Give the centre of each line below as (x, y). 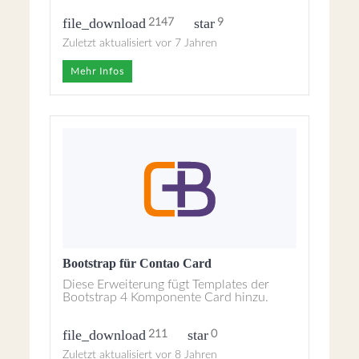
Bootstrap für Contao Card (137, 263)
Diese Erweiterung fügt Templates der (166, 284)
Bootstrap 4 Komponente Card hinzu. (166, 297)
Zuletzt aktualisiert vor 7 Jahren (140, 43)
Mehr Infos (98, 71)
